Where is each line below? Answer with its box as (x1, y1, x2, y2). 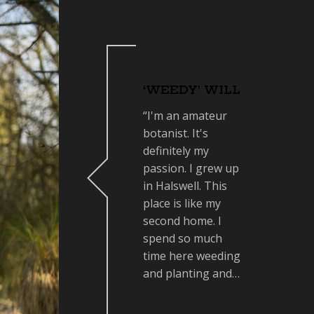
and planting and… (143, 266, 240, 281)
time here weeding (143, 248, 240, 264)
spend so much (143, 231, 222, 246)
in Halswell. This (143, 178, 227, 193)
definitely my (143, 143, 209, 158)
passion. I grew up (143, 161, 239, 176)
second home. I (143, 213, 221, 228)
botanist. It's (143, 125, 208, 141)
